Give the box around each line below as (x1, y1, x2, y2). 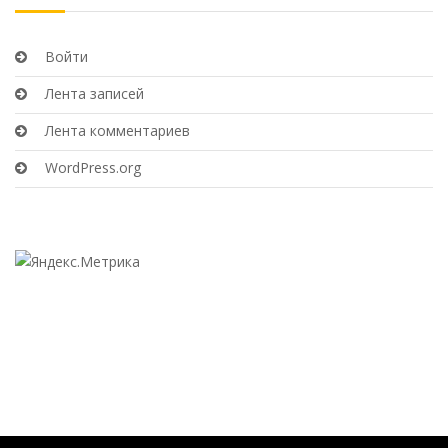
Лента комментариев (45, 121, 190, 140)
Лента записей (45, 84, 144, 103)
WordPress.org (45, 158, 141, 177)
